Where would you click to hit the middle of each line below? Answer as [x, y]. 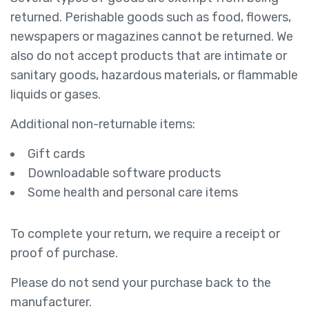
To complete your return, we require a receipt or [145, 234]
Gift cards [56, 154]
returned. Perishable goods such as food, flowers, [151, 17]
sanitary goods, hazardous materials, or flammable [154, 75]
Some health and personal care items [133, 192]
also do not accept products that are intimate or [149, 56]
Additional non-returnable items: [103, 124]
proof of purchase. [64, 253]
